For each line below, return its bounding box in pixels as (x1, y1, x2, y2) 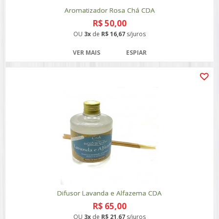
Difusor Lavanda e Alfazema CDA (57, 189, 162, 197)
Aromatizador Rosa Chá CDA (64, 6, 155, 15)
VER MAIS (72, 48, 100, 57)
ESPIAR (126, 48, 147, 57)
